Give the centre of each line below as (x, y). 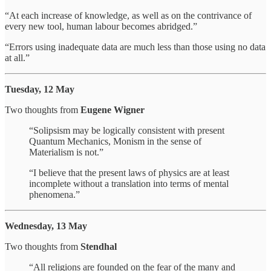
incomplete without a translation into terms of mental (129, 183)
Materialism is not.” (66, 152)
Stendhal (99, 246)
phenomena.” (54, 194)
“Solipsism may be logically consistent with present (127, 130)
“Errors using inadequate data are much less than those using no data (135, 47)
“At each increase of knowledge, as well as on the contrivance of (128, 15)
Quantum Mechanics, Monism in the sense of (115, 141)
